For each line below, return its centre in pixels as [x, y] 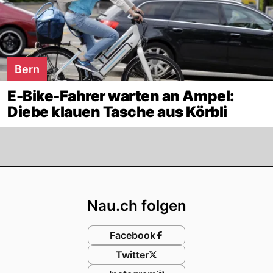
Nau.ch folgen [136, 206]
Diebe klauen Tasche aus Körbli [117, 112]
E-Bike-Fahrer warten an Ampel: [121, 96]
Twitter [132, 255]
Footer [166, 179]
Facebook [132, 236]
